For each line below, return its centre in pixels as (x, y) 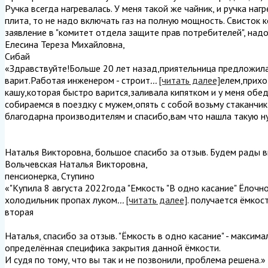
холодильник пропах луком (61, 200)
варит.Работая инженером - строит (77, 80)
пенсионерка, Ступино (50, 176)
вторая (19, 212)
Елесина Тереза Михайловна (64, 44)
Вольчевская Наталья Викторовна (75, 164)
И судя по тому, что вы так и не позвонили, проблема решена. (133, 260)
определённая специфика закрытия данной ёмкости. (113, 248)
